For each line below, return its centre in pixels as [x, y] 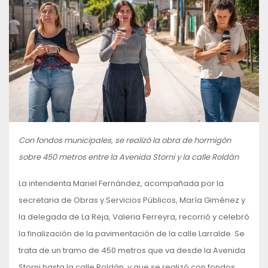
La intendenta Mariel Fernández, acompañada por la [121, 183]
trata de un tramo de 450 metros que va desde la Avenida [132, 250]
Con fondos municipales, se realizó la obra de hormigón [125, 140]
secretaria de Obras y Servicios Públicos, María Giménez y [132, 200]
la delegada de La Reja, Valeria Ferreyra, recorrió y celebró [134, 217]
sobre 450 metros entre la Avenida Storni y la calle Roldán [129, 157]
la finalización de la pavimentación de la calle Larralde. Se [132, 233]
